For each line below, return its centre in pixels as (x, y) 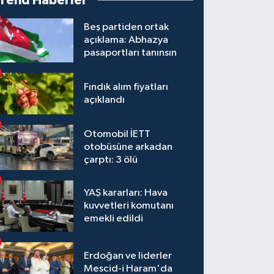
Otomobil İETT (117, 135)
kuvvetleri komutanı (129, 206)
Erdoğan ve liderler (128, 256)
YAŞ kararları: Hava (126, 193)
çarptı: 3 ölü (111, 160)
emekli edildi (114, 219)
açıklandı (105, 100)
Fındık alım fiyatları (126, 87)
